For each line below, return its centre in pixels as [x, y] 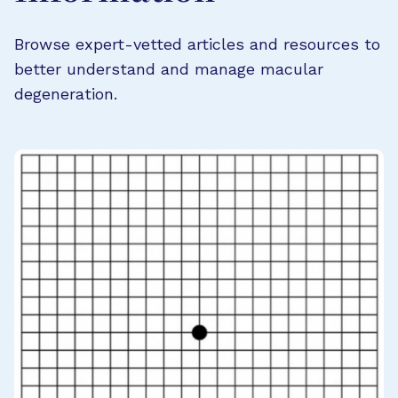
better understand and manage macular [169, 68]
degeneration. [66, 93]
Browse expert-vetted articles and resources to [197, 44]
